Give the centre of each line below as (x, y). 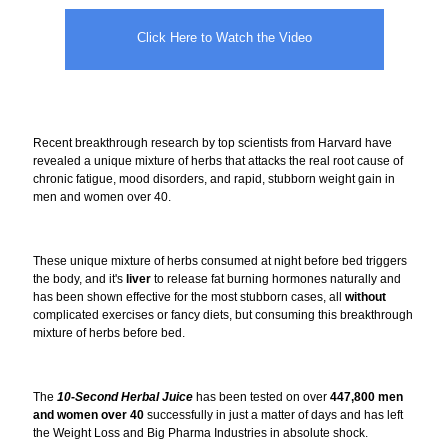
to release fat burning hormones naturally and (276, 278)
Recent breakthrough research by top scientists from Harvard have (212, 142)
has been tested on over (261, 396)
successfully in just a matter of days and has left (273, 414)
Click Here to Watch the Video (224, 38)
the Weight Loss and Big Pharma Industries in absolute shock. (200, 432)
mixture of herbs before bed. (109, 332)
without (365, 296)
